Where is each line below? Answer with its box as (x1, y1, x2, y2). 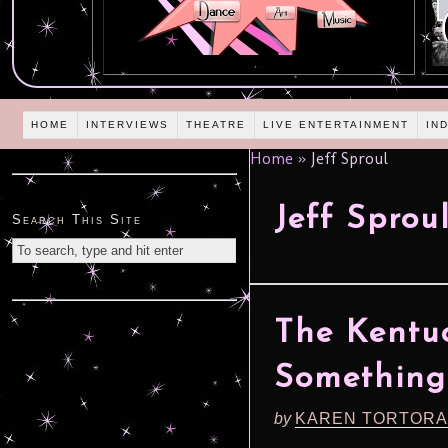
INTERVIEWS (86, 118, 170, 130)
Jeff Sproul (306, 149, 388, 169)
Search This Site (12, 212, 142, 228)
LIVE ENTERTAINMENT (263, 118, 410, 130)
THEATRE (186, 118, 247, 130)
